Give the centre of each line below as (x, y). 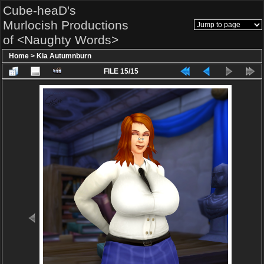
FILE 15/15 (121, 71)
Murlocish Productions (66, 25)
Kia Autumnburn (64, 56)
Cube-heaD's (39, 10)
